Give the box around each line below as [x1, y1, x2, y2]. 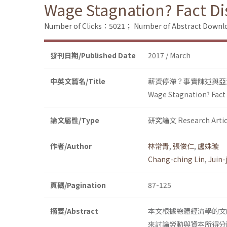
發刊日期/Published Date [50, 50, 136, 61]
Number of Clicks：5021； [44, 21, 132, 31]
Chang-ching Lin [148, 154, 205, 165]
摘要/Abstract [50, 206, 98, 216]
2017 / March [148, 50, 191, 61]
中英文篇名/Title [50, 76, 105, 87]
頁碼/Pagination [50, 180, 106, 191]
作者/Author [50, 141, 92, 152]
